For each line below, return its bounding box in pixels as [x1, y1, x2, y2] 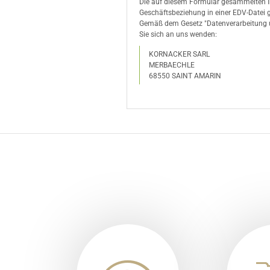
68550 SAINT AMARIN [149, 72, 221, 80]
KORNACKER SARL [149, 50, 210, 58]
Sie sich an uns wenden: [139, 30, 217, 39]
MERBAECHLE [149, 61, 195, 69]
